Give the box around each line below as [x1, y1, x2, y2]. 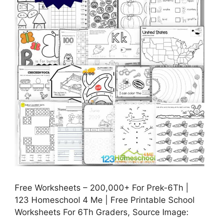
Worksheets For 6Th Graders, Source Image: [15, 207, 189, 218]
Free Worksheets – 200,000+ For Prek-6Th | [15, 183, 189, 193]
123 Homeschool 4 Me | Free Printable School [15, 195, 195, 205]
